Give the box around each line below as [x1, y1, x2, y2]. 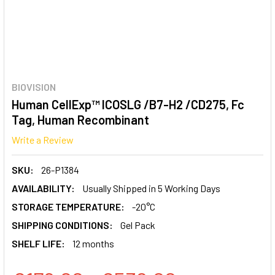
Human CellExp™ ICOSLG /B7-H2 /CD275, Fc [12, 97, 244, 112]
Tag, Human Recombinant [12, 112, 149, 127]
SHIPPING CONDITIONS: [12, 219, 113, 231]
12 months [72, 237, 114, 249]
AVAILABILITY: [12, 182, 75, 194]
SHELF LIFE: [12, 237, 65, 249]
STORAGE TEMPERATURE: [12, 200, 125, 212]
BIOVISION [12, 81, 56, 93]
